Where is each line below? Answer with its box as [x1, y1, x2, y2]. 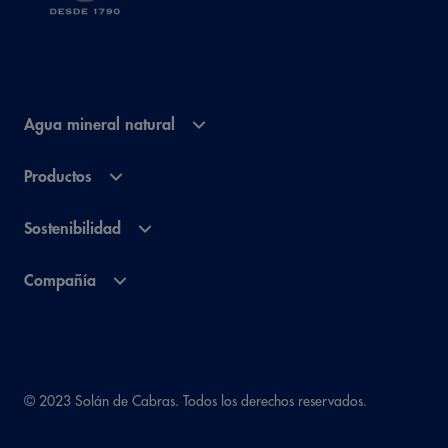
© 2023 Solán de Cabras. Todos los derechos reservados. [24, 394, 367, 408]
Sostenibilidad [24, 221, 121, 237]
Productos [24, 169, 92, 185]
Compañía [24, 273, 96, 289]
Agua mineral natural [24, 117, 175, 133]
